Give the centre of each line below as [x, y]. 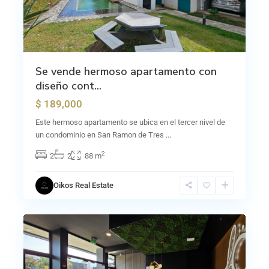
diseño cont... [68, 86]
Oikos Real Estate [83, 185]
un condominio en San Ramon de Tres [101, 135]
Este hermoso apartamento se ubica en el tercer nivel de [130, 122]
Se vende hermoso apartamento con [126, 71]
